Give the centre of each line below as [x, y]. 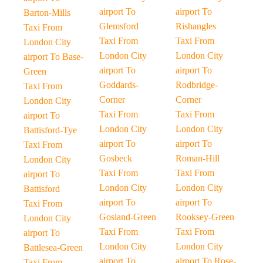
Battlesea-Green [53, 247]
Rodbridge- [196, 85]
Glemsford [119, 26]
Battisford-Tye [50, 130]
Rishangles [195, 26]
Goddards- [119, 85]
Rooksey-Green [205, 217]
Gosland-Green [128, 217]
